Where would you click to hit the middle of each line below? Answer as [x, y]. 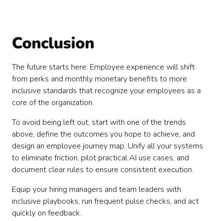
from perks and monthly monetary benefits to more [99, 79]
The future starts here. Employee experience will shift [103, 67]
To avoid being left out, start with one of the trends [99, 122]
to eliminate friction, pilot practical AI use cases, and [100, 158]
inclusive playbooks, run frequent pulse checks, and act [105, 201]
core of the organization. [53, 103]
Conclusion [53, 43]
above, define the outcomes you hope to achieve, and [103, 134]
